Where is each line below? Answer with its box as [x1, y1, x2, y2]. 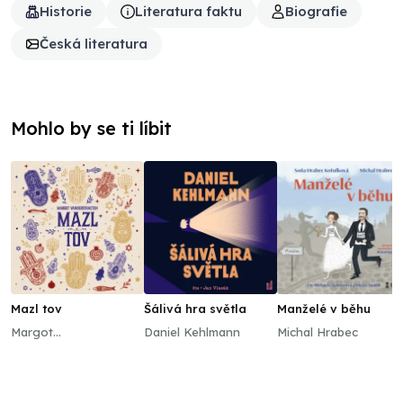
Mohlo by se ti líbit [11, 117, 172, 139]
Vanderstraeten [11, 343, 100, 357]
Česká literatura [40, 35, 148, 52]
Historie [40, 3, 92, 20]
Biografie [285, 3, 347, 20]
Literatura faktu [135, 3, 242, 20]
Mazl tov [11, 301, 62, 316]
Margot [11, 325, 53, 339]
